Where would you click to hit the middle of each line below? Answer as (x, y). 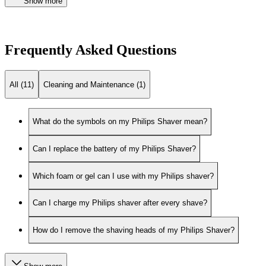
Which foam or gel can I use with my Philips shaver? (123, 176)
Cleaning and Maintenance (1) (94, 84)
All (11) (22, 84)
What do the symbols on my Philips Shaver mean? (120, 122)
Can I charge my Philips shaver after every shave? (120, 203)
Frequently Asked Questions (91, 50)
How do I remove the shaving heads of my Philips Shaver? (134, 230)
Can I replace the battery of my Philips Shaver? (114, 148)
